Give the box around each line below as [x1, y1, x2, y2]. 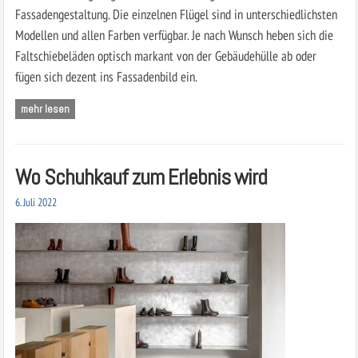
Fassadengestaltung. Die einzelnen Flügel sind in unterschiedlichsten [14, 4, 337, 23]
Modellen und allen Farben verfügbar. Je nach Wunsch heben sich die [14, 25, 333, 44]
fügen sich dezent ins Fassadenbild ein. [14, 66, 197, 86]
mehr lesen [20, 101, 70, 116]
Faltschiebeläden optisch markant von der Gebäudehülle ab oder [14, 46, 316, 65]
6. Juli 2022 [14, 194, 57, 209]
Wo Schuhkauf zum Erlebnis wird [14, 162, 267, 191]
